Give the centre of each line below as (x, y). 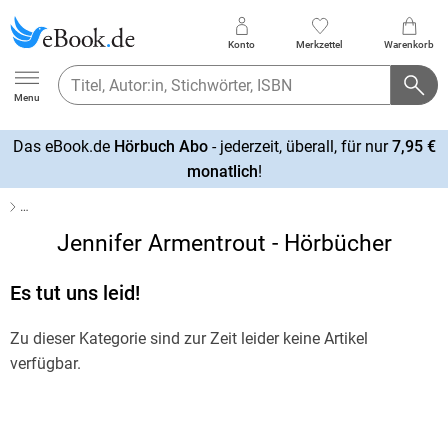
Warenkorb (409, 44)
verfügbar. (45, 363)
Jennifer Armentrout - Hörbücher (224, 244)
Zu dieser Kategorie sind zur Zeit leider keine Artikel (188, 338)
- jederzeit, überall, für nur (299, 146)
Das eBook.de (63, 146)
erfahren (38, 195)
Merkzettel (320, 44)
